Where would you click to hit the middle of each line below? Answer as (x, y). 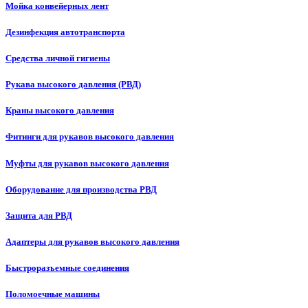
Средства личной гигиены (58, 58)
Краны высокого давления (60, 111)
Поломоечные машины (53, 294)
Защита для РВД (39, 215)
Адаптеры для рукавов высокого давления (92, 242)
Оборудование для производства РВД (81, 189)
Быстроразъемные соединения (67, 268)
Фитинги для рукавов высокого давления (90, 137)
